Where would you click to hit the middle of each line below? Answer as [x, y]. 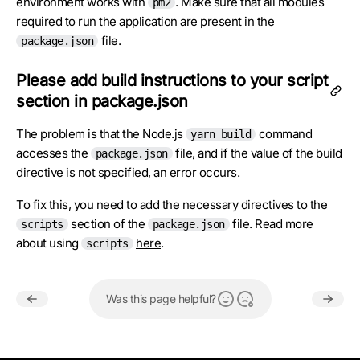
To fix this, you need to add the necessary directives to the [172, 205]
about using [49, 243]
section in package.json [102, 101]
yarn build [221, 134]
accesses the [53, 153]
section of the [108, 224]
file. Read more [271, 224]
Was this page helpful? [161, 299]
